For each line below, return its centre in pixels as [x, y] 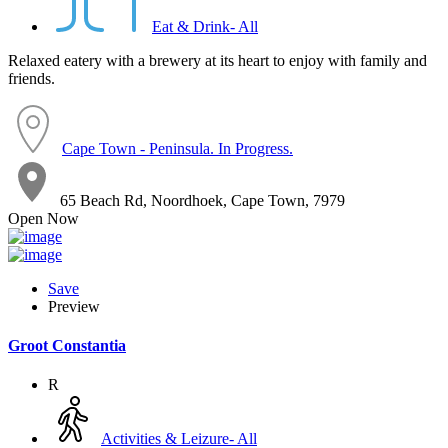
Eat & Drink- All [205, 26]
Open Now [43, 218]
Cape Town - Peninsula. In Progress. [177, 148]
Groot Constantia [67, 345]
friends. [31, 78]
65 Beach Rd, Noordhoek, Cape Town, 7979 [202, 200]
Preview [74, 306]
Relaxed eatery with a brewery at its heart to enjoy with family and [217, 60]
